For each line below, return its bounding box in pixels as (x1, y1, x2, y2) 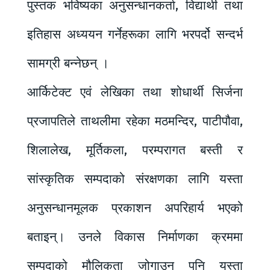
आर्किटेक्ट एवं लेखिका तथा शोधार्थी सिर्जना (27, 84, 243, 100)
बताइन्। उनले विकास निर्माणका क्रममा (27, 228, 243, 245)
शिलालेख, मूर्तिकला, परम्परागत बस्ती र (27, 142, 243, 158)
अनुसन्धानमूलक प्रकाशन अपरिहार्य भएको (27, 199, 243, 216)
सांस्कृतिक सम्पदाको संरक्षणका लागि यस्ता (27, 171, 243, 187)
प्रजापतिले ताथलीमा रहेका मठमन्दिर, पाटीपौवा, (27, 113, 243, 129)
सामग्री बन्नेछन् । (27, 55, 109, 71)
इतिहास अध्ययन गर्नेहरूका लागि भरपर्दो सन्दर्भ (27, 26, 243, 42)
